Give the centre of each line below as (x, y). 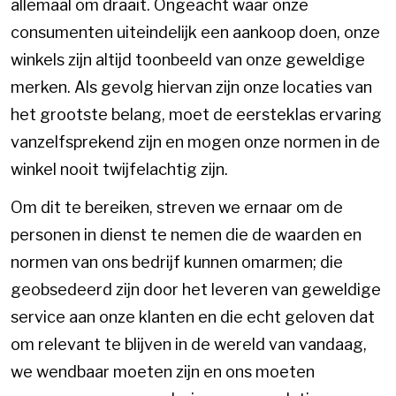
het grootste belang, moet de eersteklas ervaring (196, 114)
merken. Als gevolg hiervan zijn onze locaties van (191, 87)
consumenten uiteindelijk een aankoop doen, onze (195, 32)
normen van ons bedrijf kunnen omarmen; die (177, 263)
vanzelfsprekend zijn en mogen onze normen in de (195, 141)
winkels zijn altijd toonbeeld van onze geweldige (188, 59)
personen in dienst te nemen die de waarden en (186, 235)
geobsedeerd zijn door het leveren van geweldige (196, 290)
